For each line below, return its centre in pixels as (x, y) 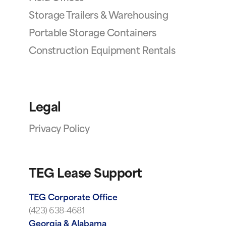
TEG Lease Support (86, 175)
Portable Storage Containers (93, 34)
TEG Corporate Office (73, 199)
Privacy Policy (59, 130)
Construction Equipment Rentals (102, 52)
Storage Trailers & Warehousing (98, 17)
